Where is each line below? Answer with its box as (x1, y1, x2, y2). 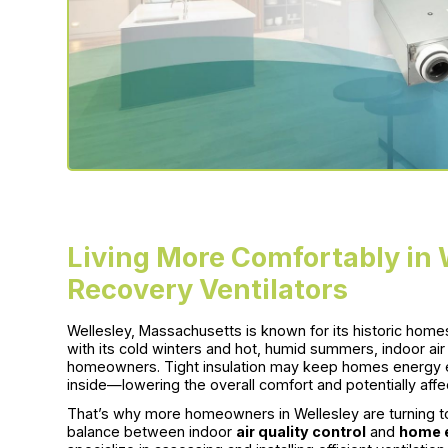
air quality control (236, 423, 367, 441)
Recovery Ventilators (67, 273, 349, 307)
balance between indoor (67, 423, 237, 441)
